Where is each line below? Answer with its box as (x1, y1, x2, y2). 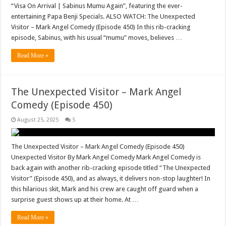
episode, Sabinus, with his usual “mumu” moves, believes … (11, 34, 183, 42)
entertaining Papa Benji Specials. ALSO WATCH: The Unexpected (11, 13, 196, 21)
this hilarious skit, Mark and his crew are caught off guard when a (11, 185, 199, 193)
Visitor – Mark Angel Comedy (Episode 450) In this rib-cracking (11, 23, 191, 31)
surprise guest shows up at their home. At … (11, 196, 139, 204)
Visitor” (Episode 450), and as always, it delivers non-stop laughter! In (11, 175, 211, 183)
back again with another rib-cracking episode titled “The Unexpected (11, 164, 211, 172)
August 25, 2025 (17, 117, 59, 124)
